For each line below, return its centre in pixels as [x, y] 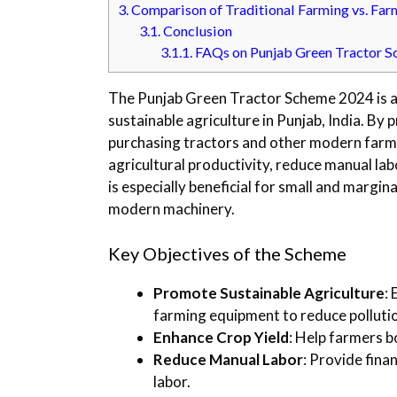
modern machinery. [171, 209]
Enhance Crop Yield [221, 337]
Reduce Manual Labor [228, 359]
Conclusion [197, 31]
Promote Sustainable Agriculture [269, 292]
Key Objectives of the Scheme [227, 253]
